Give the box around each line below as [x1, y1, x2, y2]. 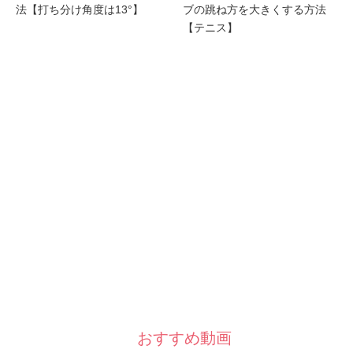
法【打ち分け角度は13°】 [16, 2, 143, 16]
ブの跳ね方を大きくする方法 [182, 2, 326, 16]
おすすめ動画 [137, 329, 232, 347]
